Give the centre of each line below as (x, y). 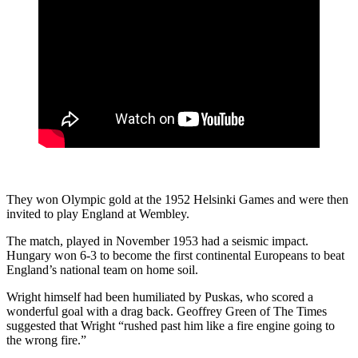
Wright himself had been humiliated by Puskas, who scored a (160, 296)
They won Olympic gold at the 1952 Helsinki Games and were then (177, 199)
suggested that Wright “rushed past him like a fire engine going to (171, 325)
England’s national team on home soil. (102, 269)
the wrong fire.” (46, 340)
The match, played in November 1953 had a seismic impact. (157, 241)
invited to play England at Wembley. (98, 213)
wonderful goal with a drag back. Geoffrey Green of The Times (167, 311)
